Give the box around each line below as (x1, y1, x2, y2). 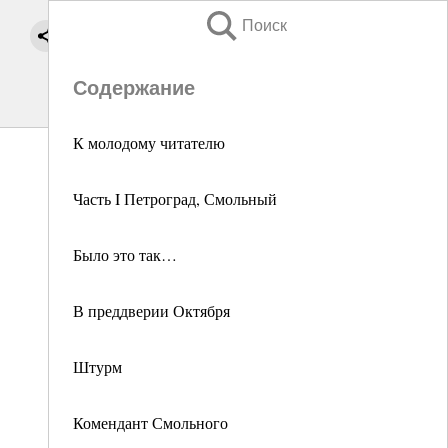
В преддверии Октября (73, 300, 230, 321)
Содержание (73, 77, 195, 99)
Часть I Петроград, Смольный (73, 188, 277, 209)
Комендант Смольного (73, 412, 228, 433)
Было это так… (73, 244, 177, 265)
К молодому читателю (73, 132, 225, 153)
